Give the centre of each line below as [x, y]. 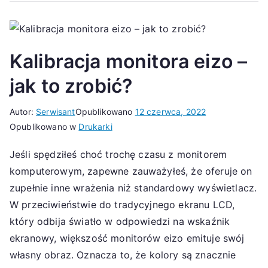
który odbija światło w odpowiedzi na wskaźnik [120, 222]
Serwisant [56, 112]
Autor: [23, 112]
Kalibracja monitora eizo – [129, 62]
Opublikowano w [44, 127]
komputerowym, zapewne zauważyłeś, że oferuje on [131, 171]
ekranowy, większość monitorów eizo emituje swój [127, 238]
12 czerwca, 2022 [170, 112]
